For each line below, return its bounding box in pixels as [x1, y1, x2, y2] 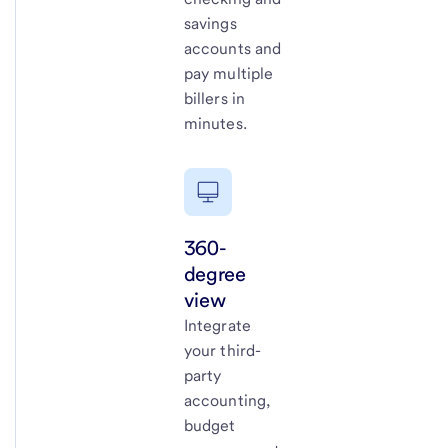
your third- [183, 340, 262, 360]
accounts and [183, 39, 282, 59]
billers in [183, 89, 246, 109]
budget [183, 415, 236, 435]
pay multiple [183, 64, 274, 84]
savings [183, 14, 237, 34]
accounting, [183, 390, 271, 410]
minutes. [183, 114, 247, 134]
